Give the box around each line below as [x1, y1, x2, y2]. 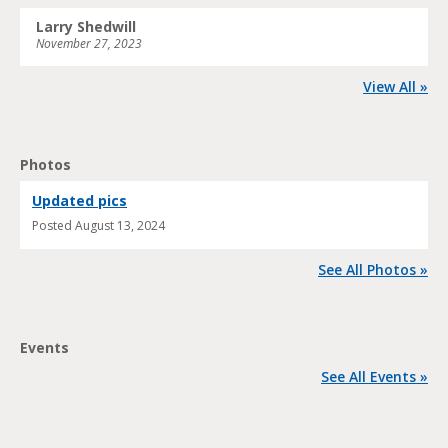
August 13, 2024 [75, 217, 165, 235]
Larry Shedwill [36, 17, 136, 37]
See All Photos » [318, 260, 428, 280]
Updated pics [32, 191, 127, 211]
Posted [32, 217, 75, 235]
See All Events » [321, 367, 428, 387]
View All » [363, 77, 428, 97]
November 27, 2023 [36, 35, 142, 53]
